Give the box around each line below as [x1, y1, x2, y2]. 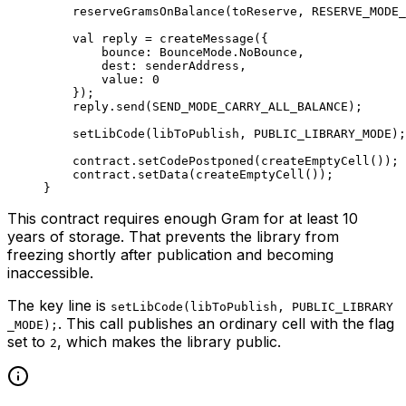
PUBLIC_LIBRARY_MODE [254, 127, 391, 141]
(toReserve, [225, 5, 312, 19]
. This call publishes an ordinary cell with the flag [58, 314, 394, 333]
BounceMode [159, 45, 232, 60]
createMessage [159, 32, 254, 46]
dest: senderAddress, [101, 59, 246, 73]
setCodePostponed [138, 154, 254, 169]
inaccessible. [7, 264, 93, 283]
